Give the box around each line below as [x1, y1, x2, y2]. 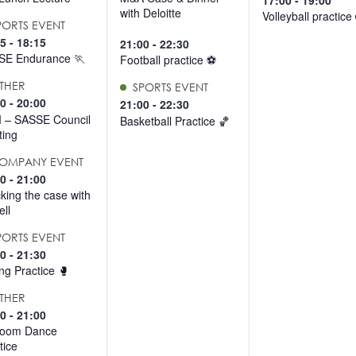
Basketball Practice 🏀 [119, 112, 230, 129]
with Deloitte [119, 5, 181, 21]
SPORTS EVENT [132, 80, 208, 95]
